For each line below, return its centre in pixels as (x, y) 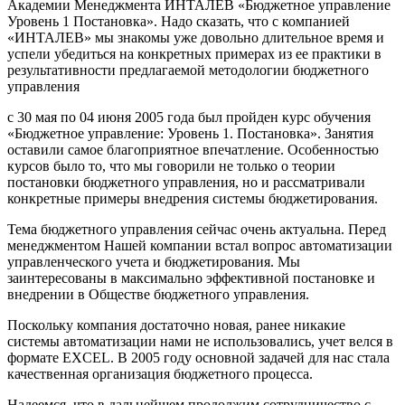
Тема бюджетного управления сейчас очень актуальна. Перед (197, 229)
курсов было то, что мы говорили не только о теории (171, 165)
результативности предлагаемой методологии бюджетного (188, 70)
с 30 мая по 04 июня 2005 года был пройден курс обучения (189, 117)
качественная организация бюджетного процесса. (160, 373)
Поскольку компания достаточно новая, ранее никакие (176, 325)
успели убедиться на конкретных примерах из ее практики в (194, 53)
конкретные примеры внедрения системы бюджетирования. (193, 198)
